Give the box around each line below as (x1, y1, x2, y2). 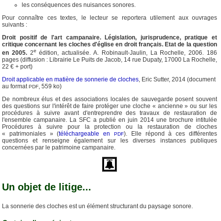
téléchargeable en (59, 130, 114, 137)
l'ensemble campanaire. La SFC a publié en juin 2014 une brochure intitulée (2, 116, 217, 123)
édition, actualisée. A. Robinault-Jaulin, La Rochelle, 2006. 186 (36, 49, 218, 56)
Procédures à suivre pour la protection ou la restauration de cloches (2, 123, 217, 130)
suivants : (2, 21, 27, 28)
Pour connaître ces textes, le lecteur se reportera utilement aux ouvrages (2, 14, 217, 21)
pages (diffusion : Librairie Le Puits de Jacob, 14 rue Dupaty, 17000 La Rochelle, (2, 56, 217, 63)
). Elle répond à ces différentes (124, 130, 218, 137)
